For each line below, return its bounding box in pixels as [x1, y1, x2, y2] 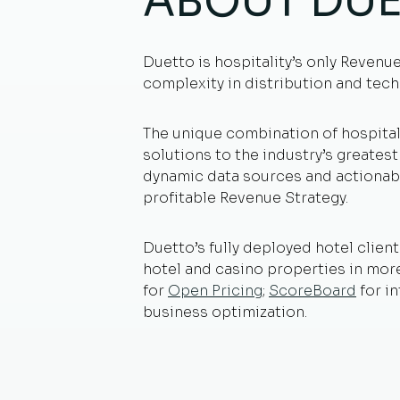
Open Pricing [168, 281, 262, 300]
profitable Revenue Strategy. [143, 188, 348, 207]
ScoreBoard [269, 281, 356, 300]
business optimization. [143, 303, 307, 321]
